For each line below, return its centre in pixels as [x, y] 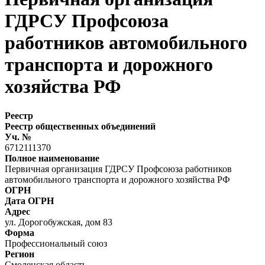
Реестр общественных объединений [80, 126]
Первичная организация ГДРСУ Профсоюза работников [118, 169]
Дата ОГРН [29, 201]
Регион [20, 254]
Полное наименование [52, 158]
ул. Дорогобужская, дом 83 [59, 222]
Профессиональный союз [56, 243]
